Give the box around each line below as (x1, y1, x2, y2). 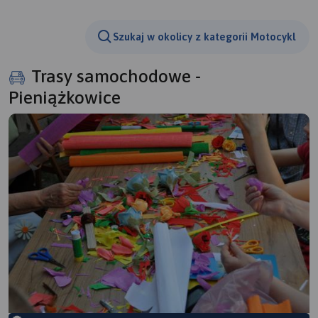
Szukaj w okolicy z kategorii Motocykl (113, 31, 295, 43)
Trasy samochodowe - (31, 65, 201, 86)
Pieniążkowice (9, 86, 121, 107)
